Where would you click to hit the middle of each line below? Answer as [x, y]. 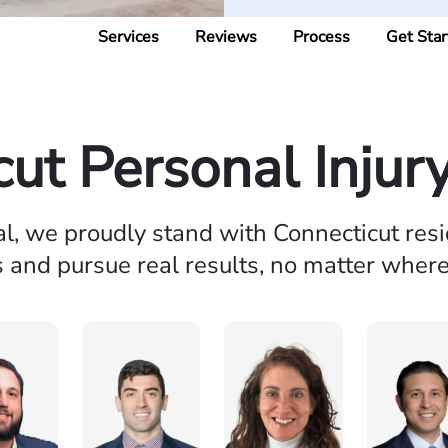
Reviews [226, 37]
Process [321, 37]
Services [128, 37]
